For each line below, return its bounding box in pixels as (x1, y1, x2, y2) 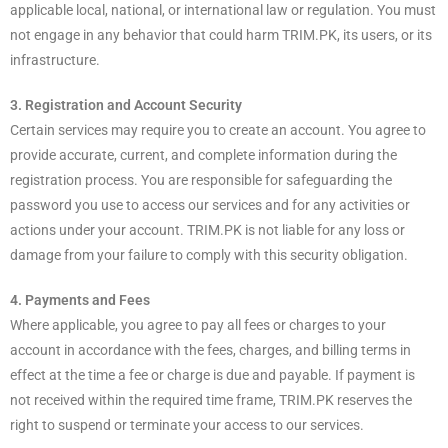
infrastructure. (10, 51, 100, 68)
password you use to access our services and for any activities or (10, 196, 410, 213)
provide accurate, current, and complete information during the (10, 146, 397, 163)
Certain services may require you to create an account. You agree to (10, 121, 426, 138)
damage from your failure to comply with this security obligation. (10, 246, 408, 263)
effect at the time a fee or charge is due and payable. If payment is (10, 366, 415, 383)
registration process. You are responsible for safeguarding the (10, 171, 392, 188)
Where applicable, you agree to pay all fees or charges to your (10, 316, 386, 333)
